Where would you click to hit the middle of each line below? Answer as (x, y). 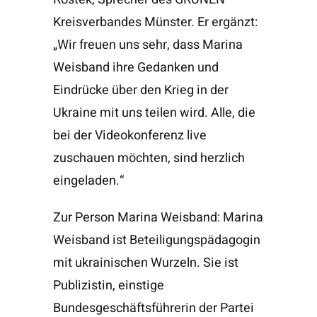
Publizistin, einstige (108, 285)
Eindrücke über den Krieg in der (140, 90)
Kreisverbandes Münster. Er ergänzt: (155, 22)
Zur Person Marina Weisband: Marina (158, 217)
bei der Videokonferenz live (129, 135)
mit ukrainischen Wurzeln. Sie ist (145, 263)
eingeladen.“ (88, 180)
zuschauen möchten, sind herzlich (149, 158)
